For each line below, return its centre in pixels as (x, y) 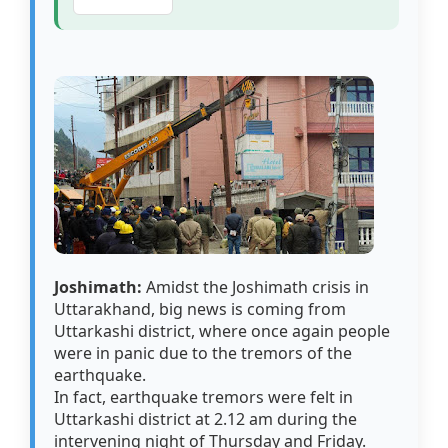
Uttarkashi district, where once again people (222, 331)
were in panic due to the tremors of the (203, 353)
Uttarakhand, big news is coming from (200, 309)
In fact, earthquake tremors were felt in (204, 397)
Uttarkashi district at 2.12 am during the (206, 419)
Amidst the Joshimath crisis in (258, 287)
